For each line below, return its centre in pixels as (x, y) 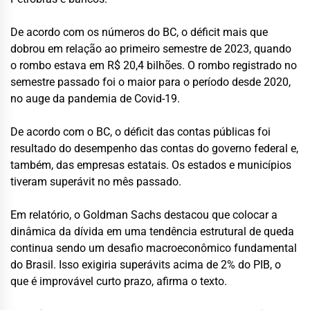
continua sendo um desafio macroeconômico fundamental (154, 248)
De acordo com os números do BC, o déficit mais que (139, 32)
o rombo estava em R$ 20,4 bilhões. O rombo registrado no (154, 65)
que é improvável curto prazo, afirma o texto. (119, 281)
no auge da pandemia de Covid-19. (95, 98)
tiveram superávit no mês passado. (96, 181)
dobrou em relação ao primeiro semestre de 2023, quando (151, 48)
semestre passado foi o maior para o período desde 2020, (151, 82)
